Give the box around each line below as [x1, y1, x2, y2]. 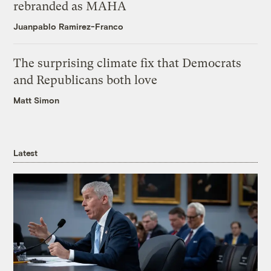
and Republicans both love [13, 73, 158, 87]
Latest [13, 147, 38, 158]
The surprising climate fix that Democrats [13, 56, 242, 70]
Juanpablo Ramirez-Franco [13, 21, 124, 31]
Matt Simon [13, 94, 60, 105]
